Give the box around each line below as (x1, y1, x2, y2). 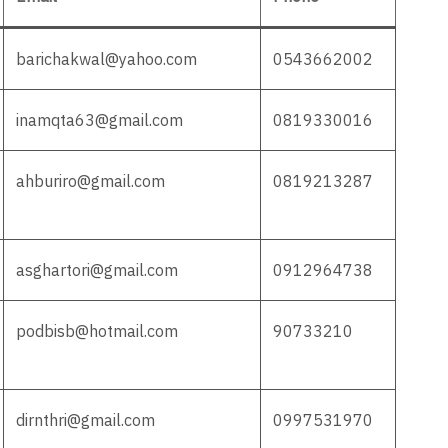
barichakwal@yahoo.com (16, 49, 197, 69)
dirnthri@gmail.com (16, 410, 155, 430)
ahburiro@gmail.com (16, 171, 165, 191)
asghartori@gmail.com (16, 260, 178, 280)
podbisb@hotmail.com (16, 321, 178, 341)
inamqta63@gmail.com (16, 110, 183, 130)
